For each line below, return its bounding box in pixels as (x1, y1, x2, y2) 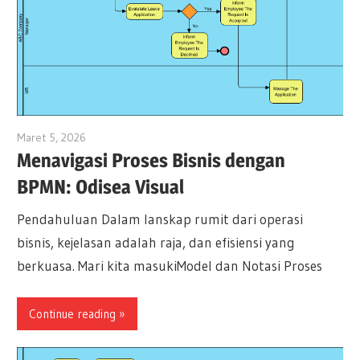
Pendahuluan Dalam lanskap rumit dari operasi (17, 210, 304, 227)
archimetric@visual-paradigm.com (86, 130, 249, 145)
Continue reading (29, 305, 117, 321)
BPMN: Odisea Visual (17, 175, 185, 199)
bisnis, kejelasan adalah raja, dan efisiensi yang (17, 233, 296, 251)
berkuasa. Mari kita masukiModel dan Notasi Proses (17, 256, 323, 274)
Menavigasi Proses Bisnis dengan (17, 149, 286, 173)
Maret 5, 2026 (17, 130, 87, 145)
